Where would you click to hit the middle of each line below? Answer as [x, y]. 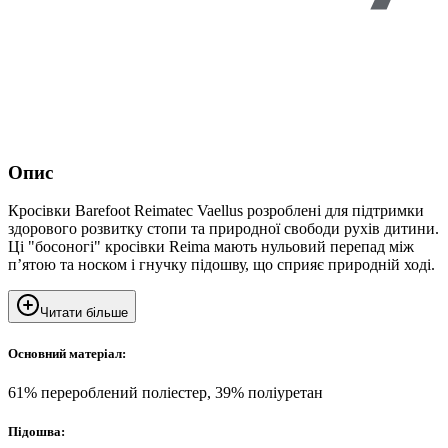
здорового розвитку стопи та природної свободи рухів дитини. [223, 229]
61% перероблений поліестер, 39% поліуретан [165, 392]
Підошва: [36, 431]
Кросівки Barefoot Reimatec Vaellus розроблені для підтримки [216, 211]
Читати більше [84, 313]
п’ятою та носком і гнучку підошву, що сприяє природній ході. [221, 265]
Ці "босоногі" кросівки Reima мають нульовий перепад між [211, 247]
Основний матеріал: [67, 353]
